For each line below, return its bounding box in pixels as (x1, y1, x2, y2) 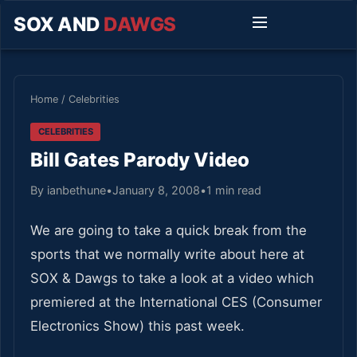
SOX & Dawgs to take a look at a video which (30, 269, 314, 286)
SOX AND (14, 13, 104, 36)
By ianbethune (30, 182, 106, 197)
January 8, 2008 (112, 182, 200, 197)
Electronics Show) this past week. (30, 317, 245, 334)
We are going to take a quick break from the (30, 222, 307, 238)
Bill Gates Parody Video (30, 147, 249, 171)
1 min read (206, 182, 261, 197)
